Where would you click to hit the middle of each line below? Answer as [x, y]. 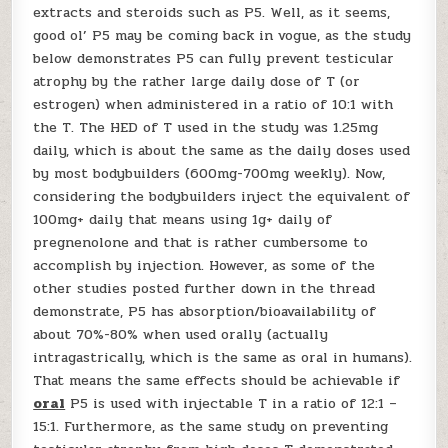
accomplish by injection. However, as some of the [204, 265]
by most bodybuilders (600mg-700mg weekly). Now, [209, 173]
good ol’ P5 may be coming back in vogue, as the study [222, 35]
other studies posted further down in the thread [204, 288]
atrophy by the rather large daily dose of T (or [197, 81]
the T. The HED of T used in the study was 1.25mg [206, 127]
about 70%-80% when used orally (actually [181, 334]
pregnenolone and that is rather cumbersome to [201, 242]
